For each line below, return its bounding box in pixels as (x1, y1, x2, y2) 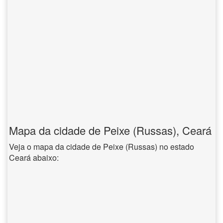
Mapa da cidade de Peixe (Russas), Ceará (9, 122, 212, 138)
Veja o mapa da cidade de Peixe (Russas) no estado (9, 141, 194, 152)
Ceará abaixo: (9, 152, 59, 163)
